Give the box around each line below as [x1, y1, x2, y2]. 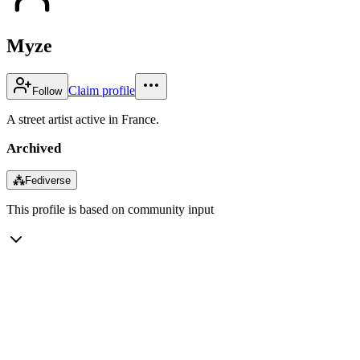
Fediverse [25, 174, 71, 186]
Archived [6, 140, 61, 156]
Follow [32, 84, 62, 97]
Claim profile [68, 83, 135, 97]
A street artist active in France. [6, 112, 159, 126]
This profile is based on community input [6, 202, 214, 216]
